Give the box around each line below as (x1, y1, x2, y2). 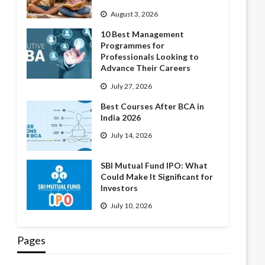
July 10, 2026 (111, 201, 153, 211)
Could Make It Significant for (101, 171, 214, 182)
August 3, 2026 (111, 9, 159, 19)
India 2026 (101, 112, 141, 122)
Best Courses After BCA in (101, 101, 205, 111)
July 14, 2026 (111, 131, 153, 140)
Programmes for (101, 40, 165, 51)
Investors (101, 182, 138, 193)
